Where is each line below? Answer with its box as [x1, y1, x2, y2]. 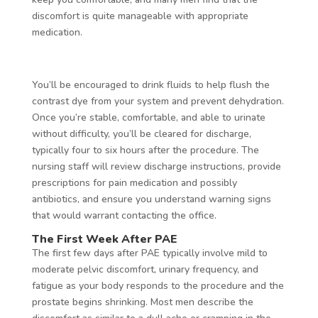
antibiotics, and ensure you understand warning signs [31, 192, 271, 206]
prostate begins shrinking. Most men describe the [31, 295, 253, 309]
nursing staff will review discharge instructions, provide [31, 159, 281, 173]
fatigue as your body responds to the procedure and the [31, 278, 284, 292]
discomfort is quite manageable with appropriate [31, 9, 248, 23]
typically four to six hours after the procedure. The [31, 143, 259, 157]
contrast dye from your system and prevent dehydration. [31, 94, 284, 108]
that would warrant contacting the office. [31, 208, 216, 222]
